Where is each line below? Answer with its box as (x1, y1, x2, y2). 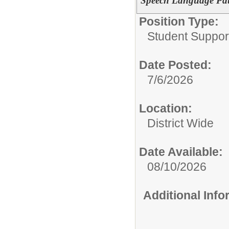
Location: (139, 101, 192, 115)
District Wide (147, 116, 214, 130)
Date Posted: (139, 58, 212, 72)
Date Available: (139, 145, 223, 158)
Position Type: (139, 14, 219, 28)
